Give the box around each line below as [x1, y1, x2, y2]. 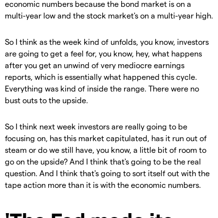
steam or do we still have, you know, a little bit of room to [5, 145, 206, 154]
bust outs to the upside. [5, 95, 88, 105]
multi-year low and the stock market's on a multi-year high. [5, 10, 213, 20]
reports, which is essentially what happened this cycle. [5, 72, 197, 81]
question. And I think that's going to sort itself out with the [5, 168, 210, 178]
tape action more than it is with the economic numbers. [5, 180, 201, 189]
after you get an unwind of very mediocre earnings [5, 60, 184, 70]
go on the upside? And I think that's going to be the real [5, 156, 201, 166]
